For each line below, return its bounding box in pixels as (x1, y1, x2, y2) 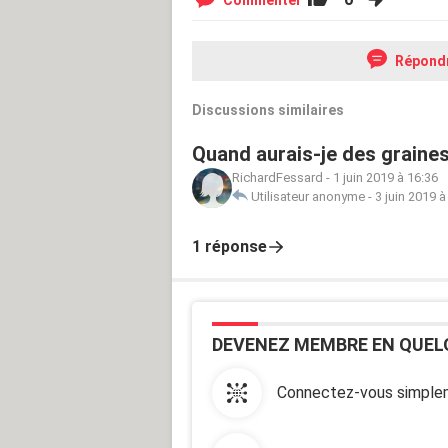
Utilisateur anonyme (251, 188, 365, 204)
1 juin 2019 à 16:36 (333, 169, 438, 185)
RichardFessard (232, 169, 323, 185)
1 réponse (192, 236, 267, 256)
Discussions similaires (192, 101, 344, 118)
